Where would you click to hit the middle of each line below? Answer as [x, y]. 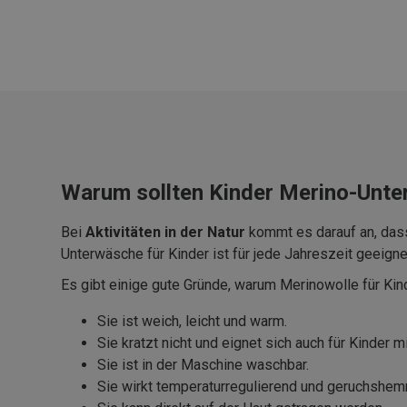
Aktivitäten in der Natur [165, 233]
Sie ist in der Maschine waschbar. [203, 365]
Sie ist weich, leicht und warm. [192, 322]
